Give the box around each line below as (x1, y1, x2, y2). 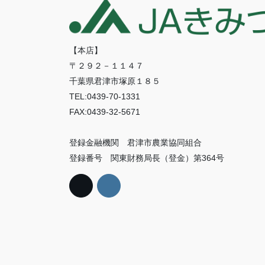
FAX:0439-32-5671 (69, 106, 140, 117)
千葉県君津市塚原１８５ (69, 76, 160, 86)
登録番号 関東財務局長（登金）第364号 (69, 153, 224, 163)
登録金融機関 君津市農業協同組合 (69, 137, 202, 147)
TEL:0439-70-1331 (69, 91, 140, 101)
